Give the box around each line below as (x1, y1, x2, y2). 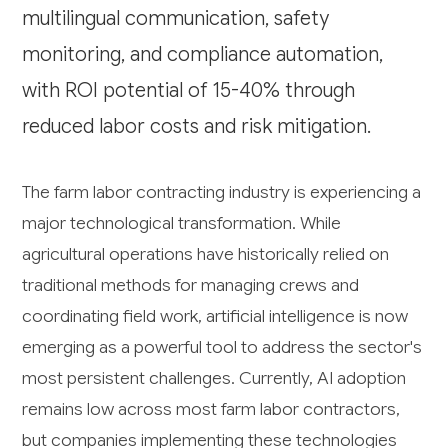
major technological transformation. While (22, 211, 342, 234)
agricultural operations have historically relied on (22, 242, 390, 265)
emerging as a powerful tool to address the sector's (22, 335, 423, 358)
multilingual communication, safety (22, 5, 330, 31)
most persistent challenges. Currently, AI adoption (22, 366, 407, 389)
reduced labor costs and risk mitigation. (22, 113, 372, 139)
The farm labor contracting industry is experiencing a (22, 180, 422, 203)
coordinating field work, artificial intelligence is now (22, 304, 409, 327)
